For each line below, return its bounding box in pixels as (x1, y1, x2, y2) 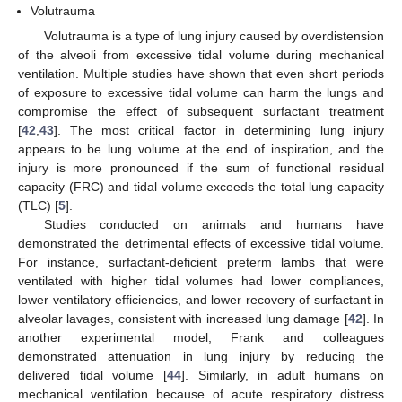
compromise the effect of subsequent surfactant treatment (18, 103, 384, 118)
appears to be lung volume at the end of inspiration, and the (18, 141, 384, 156)
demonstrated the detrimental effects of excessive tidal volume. (18, 235, 384, 250)
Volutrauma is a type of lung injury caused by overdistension (43, 28, 384, 43)
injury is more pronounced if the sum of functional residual (18, 160, 384, 175)
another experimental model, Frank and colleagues (18, 329, 384, 345)
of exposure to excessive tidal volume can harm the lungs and (18, 84, 384, 100)
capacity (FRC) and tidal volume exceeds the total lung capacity (18, 179, 384, 194)
